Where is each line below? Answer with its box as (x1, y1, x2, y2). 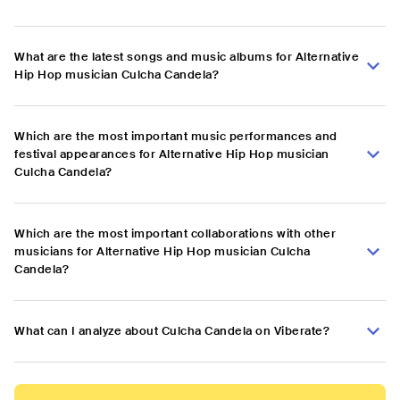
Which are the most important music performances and (14, 129, 337, 145)
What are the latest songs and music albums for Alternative (14, 49, 359, 65)
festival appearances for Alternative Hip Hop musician (14, 146, 329, 162)
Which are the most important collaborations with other (14, 226, 336, 242)
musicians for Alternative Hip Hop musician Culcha (14, 244, 311, 260)
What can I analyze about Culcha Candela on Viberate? (14, 323, 329, 339)
